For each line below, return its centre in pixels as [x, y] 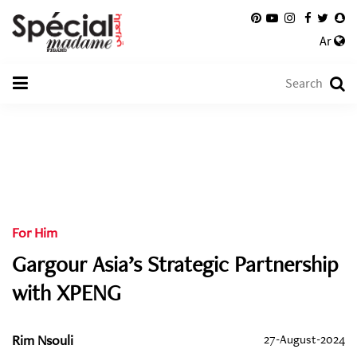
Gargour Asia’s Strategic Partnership [175, 264]
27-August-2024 [304, 339]
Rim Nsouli [43, 340]
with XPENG [67, 292]
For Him [35, 232]
